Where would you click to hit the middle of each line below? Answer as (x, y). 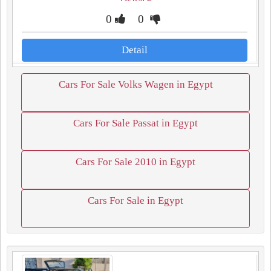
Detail (135, 50)
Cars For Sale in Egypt (135, 201)
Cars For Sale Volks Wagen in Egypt (135, 84)
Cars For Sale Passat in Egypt (135, 123)
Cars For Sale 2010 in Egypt (135, 162)
